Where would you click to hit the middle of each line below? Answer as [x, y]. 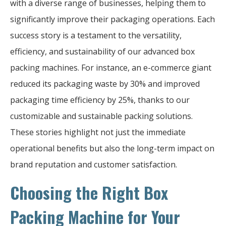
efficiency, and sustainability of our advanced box [102, 51]
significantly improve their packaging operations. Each [112, 19]
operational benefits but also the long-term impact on [112, 148]
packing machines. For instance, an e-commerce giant [111, 67]
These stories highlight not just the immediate [98, 132]
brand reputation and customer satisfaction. [94, 164]
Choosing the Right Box [89, 192]
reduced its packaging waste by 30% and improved [105, 83]
